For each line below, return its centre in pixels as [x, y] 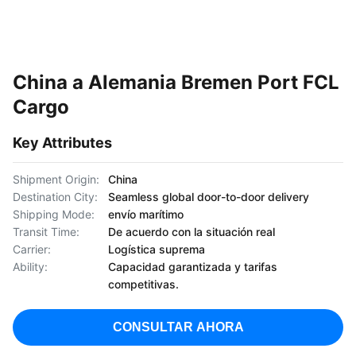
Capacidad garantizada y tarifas [193, 267]
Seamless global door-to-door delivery [209, 197]
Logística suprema [157, 249]
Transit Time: [46, 232]
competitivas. [143, 284]
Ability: [30, 267]
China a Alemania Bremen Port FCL [176, 82]
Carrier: [32, 249]
